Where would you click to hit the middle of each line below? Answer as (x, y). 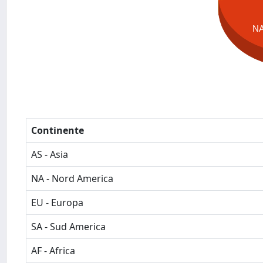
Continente (58, 130)
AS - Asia (50, 154)
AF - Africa (53, 251)
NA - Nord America (72, 178)
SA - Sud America (68, 227)
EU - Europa (57, 203)
